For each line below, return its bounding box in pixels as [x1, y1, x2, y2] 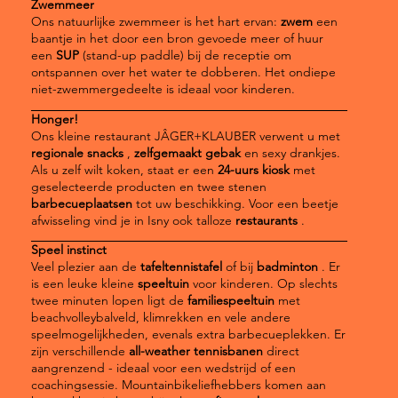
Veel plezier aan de [30, 258, 140, 275]
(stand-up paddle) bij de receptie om [78, 47, 291, 64]
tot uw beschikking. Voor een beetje [131, 195, 338, 211]
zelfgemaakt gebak [133, 144, 241, 161]
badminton [256, 258, 318, 275]
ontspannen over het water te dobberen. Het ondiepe [30, 64, 336, 81]
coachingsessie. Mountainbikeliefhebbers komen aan [30, 376, 326, 393]
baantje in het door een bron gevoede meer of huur [30, 30, 323, 47]
